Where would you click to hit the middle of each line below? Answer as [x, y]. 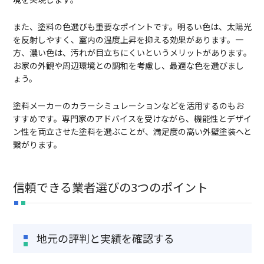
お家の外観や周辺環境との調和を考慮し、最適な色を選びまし [128, 66]
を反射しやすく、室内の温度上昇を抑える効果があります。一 [128, 40]
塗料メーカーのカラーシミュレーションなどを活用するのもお [128, 106]
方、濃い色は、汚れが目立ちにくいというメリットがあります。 [132, 53]
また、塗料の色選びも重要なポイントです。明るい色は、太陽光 [132, 27]
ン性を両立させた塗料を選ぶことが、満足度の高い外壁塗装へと [132, 132]
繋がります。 [37, 145]
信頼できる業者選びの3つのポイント [110, 187]
